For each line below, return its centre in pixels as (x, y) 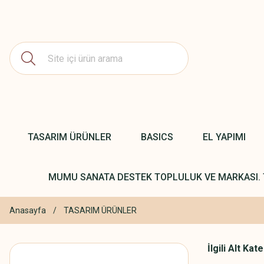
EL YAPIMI (224, 137)
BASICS (157, 137)
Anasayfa (28, 210)
